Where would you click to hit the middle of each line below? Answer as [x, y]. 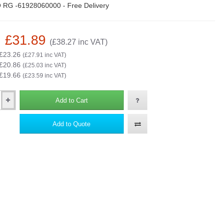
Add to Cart [71, 100]
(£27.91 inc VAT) [44, 55]
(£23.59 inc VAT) [44, 76]
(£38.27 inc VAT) [78, 42]
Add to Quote [72, 124]
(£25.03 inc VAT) [44, 65]
